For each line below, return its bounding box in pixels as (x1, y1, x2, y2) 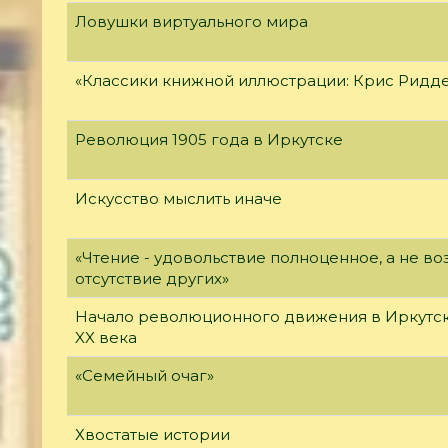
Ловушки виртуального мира (75, 11, 308, 31)
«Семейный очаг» (75, 365, 214, 385)
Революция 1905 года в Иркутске (75, 129, 343, 149)
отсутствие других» (75, 268, 229, 288)
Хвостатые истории (75, 424, 230, 444)
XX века (75, 327, 137, 347)
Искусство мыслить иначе (75, 188, 282, 208)
